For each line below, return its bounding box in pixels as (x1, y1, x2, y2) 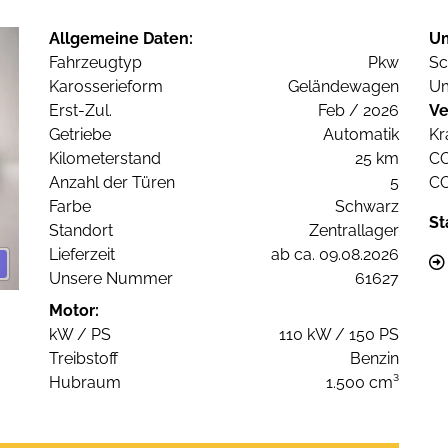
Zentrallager (309, 221, 399, 241)
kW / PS (49, 325, 111, 345)
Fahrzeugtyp (49, 53, 142, 73)
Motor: (49, 301, 99, 321)
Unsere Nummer (49, 269, 173, 289)
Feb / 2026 (318, 101, 399, 121)
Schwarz (335, 197, 399, 217)
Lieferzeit (49, 245, 115, 265)
